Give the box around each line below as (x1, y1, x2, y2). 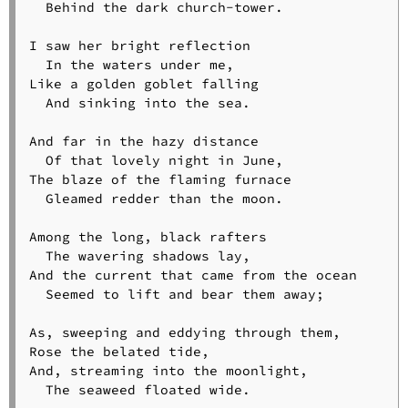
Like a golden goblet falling (28, 76, 259, 93)
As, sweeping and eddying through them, (28, 324, 341, 342)
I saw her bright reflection (28, 37, 250, 55)
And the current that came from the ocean (28, 267, 357, 284)
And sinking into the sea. (28, 95, 250, 112)
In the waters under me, (28, 56, 234, 74)
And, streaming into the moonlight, (28, 362, 308, 380)
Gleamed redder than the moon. (28, 190, 283, 208)
